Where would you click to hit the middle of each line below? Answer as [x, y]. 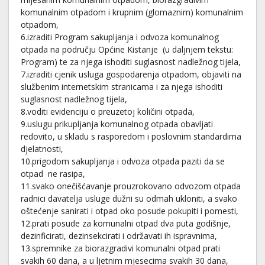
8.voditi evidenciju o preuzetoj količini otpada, [108, 112]
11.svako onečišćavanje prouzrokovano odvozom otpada [131, 186]
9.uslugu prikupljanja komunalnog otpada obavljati [117, 124]
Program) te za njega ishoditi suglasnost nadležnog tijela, [131, 62]
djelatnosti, [42, 149]
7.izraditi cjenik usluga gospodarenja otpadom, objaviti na [131, 74]
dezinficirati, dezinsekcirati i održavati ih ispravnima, [119, 236]
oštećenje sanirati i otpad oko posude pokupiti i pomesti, [130, 211]
